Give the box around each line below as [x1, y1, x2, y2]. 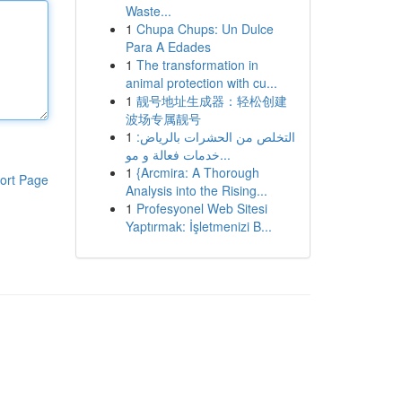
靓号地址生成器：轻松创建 [135, 92, 287, 109]
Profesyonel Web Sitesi [135, 199, 267, 217]
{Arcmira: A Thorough [135, 163, 259, 181]
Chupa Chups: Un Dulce [135, 20, 274, 38]
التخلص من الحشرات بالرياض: [135, 127, 295, 145]
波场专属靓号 [125, 109, 201, 127]
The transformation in [135, 56, 258, 74]
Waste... [125, 2, 171, 20]
